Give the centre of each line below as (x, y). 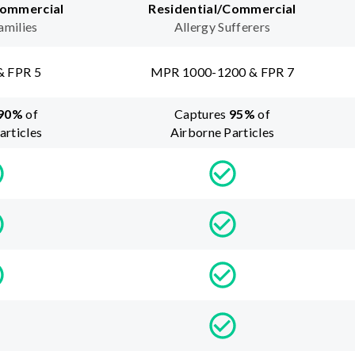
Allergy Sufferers (222, 27)
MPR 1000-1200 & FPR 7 (222, 72)
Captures (200, 114)
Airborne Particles (222, 132)
